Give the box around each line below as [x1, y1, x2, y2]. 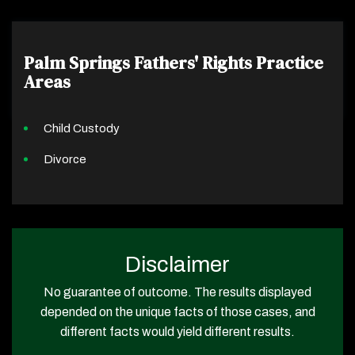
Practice [256, 50, 323, 74]
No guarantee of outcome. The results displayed [44, 284, 311, 299]
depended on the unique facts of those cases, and [40, 304, 315, 319]
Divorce [44, 152, 86, 166]
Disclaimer [125, 251, 230, 277]
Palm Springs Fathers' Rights [24, 50, 256, 74]
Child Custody [44, 121, 120, 135]
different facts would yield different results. [60, 324, 295, 338]
